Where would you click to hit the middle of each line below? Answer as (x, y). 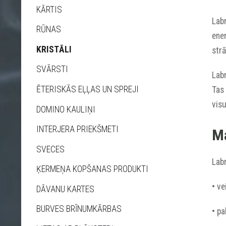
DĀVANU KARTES (65, 189)
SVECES (50, 149)
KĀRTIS (49, 9)
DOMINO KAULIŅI (66, 109)
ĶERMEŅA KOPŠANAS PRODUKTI (92, 169)
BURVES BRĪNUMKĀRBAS (79, 209)
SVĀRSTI (52, 69)
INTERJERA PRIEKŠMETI (77, 129)
